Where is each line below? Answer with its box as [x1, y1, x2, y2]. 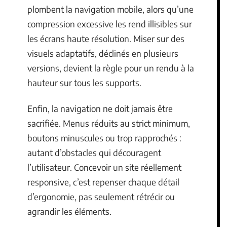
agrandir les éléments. [27, 206, 111, 217]
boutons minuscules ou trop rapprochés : [27, 132, 181, 143]
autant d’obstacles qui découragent [27, 147, 161, 158]
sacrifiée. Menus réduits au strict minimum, [27, 118, 190, 129]
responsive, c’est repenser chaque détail [27, 176, 179, 187]
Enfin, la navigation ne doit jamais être [27, 103, 173, 114]
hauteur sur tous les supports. [27, 77, 141, 88]
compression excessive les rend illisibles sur [27, 18, 192, 29]
